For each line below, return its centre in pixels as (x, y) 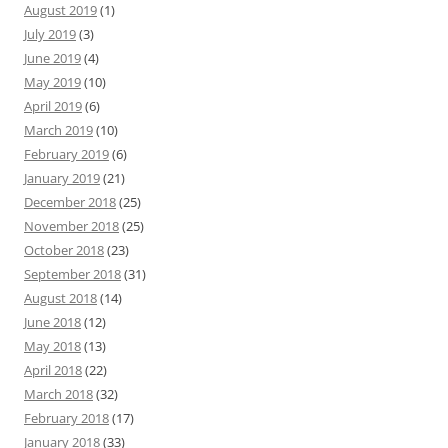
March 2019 (58, 129)
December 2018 (70, 201)
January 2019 (62, 177)
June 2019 (52, 57)
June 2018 (52, 321)
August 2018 (60, 297)
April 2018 (53, 369)
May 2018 (52, 345)
